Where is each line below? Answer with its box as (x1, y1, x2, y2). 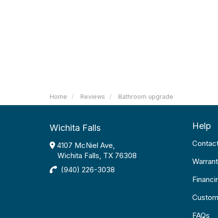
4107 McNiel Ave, (55, 141, 115, 150)
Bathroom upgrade (118, 93, 173, 100)
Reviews (80, 93, 105, 100)
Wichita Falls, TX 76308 (57, 151, 137, 160)
